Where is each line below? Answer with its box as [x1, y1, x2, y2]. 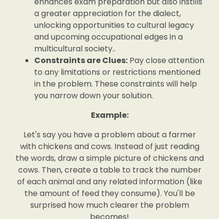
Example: [90, 109, 129, 121]
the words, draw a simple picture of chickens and [15, 153, 204, 164]
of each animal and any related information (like [17, 176, 202, 187]
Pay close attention [128, 55, 204, 66]
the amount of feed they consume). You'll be [24, 188, 195, 199]
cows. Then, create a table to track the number [18, 164, 201, 175]
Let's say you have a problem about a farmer [23, 129, 196, 140]
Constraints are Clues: [34, 55, 128, 66]
